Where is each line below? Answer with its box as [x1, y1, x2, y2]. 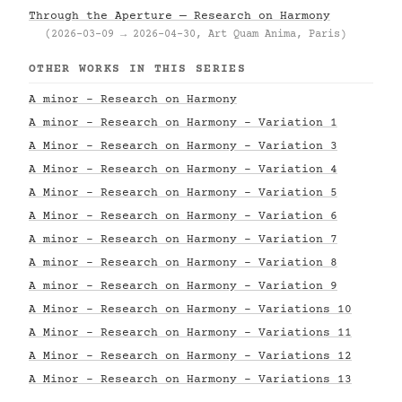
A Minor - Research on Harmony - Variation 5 [29, 187, 337, 199]
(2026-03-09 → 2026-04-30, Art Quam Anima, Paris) [45, 29, 346, 40]
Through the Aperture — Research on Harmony [29, 10, 330, 22]
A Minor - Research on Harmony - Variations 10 [29, 303, 352, 316]
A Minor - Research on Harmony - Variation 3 [29, 140, 337, 153]
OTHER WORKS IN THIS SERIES [29, 63, 246, 75]
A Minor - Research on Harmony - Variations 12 [29, 350, 352, 363]
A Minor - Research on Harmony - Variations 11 [29, 327, 352, 339]
